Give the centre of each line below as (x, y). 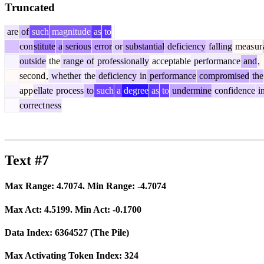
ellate (43, 91)
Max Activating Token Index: (65, 256)
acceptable (170, 61)
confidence (234, 91)
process (69, 91)
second (32, 76)
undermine (191, 91)
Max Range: (31, 186)
